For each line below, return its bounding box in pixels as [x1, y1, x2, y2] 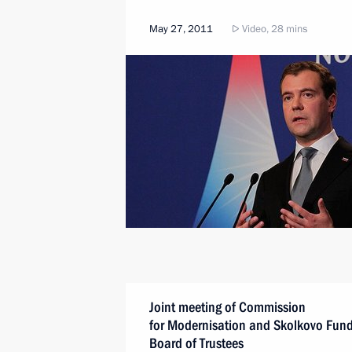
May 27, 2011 [149, 22, 213, 36]
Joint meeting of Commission [149, 299, 306, 315]
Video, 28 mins [240, 22, 307, 36]
